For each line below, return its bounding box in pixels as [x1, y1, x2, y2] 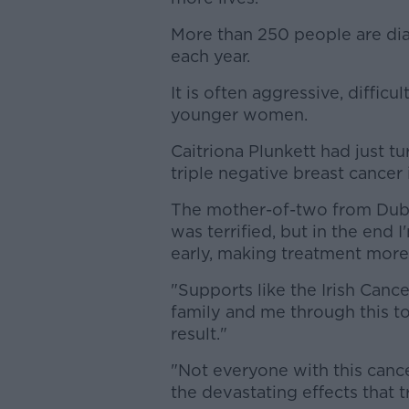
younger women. [170, 104, 308, 124]
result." [170, 323, 227, 343]
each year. [170, 46, 250, 66]
